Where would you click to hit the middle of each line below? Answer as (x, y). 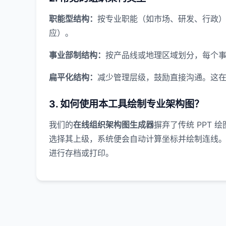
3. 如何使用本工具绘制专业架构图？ (126, 104)
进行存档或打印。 (81, 153)
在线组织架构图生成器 (114, 125)
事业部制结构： (77, 55)
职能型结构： (73, 19)
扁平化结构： (73, 77)
